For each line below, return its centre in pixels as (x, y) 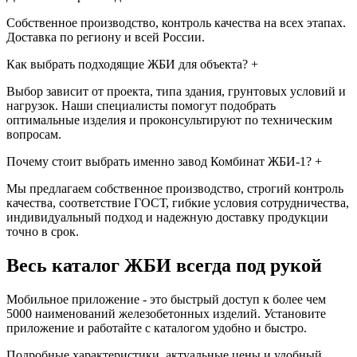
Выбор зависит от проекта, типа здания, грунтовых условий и (176, 92)
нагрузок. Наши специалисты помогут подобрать (141, 106)
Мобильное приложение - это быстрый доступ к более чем (166, 300)
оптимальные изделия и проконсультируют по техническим (169, 120)
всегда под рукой (249, 266)
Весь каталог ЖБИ (91, 266)
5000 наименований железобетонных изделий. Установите (166, 314)
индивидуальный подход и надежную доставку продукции (167, 218)
